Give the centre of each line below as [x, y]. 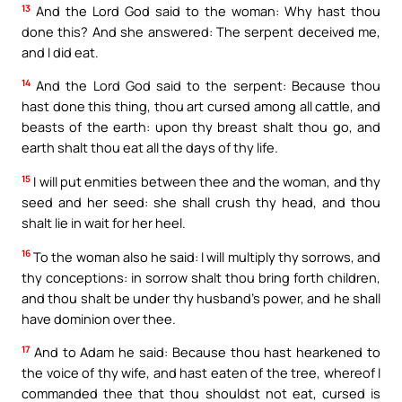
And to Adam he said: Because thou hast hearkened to [205, 352]
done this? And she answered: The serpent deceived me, [201, 31]
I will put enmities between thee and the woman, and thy [205, 181]
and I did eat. [60, 52]
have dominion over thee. [99, 318]
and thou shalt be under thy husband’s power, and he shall [201, 297]
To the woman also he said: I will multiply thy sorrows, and [205, 256]
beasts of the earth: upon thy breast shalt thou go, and [201, 127]
